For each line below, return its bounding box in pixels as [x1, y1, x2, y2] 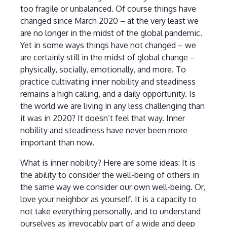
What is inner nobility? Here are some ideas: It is [20, 158, 196, 168]
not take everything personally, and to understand [20, 206, 201, 217]
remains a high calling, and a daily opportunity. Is [20, 89, 196, 99]
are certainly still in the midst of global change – [20, 52, 195, 63]
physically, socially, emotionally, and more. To [20, 64, 186, 75]
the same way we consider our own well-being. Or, [20, 182, 205, 193]
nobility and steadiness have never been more [20, 125, 187, 136]
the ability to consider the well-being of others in [20, 170, 199, 180]
